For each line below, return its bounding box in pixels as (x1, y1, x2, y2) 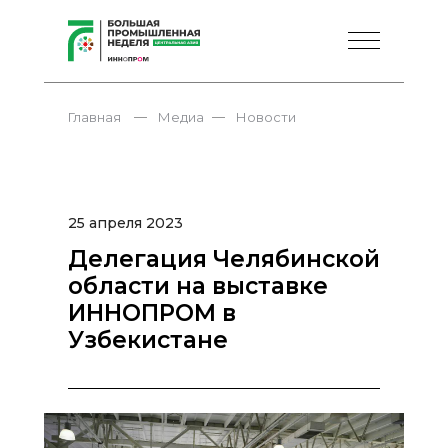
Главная (68, 108, 121, 125)
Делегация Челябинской (68, 245, 380, 273)
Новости (236, 108, 296, 125)
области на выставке (68, 272, 328, 300)
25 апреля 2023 (68, 214, 183, 232)
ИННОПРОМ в (68, 299, 236, 327)
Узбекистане (68, 326, 228, 354)
